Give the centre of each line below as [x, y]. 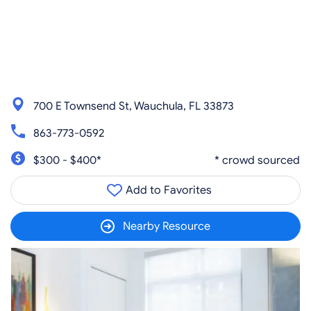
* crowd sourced [257, 160]
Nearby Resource [167, 226]
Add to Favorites [167, 190]
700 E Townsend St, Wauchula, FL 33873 [134, 106]
